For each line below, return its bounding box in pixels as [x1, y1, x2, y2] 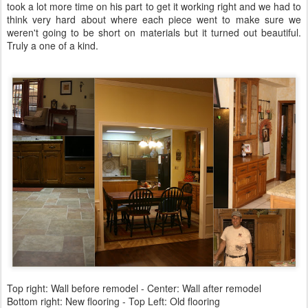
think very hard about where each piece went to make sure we [7, 12, 301, 26]
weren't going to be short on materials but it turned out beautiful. [7, 25, 301, 39]
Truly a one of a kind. [7, 38, 98, 52]
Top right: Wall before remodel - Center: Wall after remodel [7, 280, 261, 295]
